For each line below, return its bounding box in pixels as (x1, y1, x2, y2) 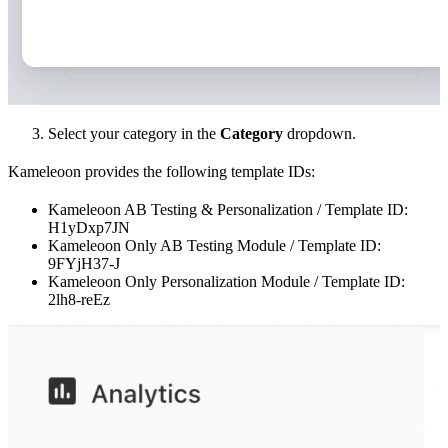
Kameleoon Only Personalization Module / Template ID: (48, 272, 405, 290)
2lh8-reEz (48, 290, 110, 308)
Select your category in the (48, 124, 220, 142)
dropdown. (283, 124, 356, 142)
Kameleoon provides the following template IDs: (8, 162, 315, 180)
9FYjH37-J (48, 254, 120, 272)
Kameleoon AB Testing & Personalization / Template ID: (48, 200, 408, 218)
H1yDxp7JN (48, 218, 130, 236)
